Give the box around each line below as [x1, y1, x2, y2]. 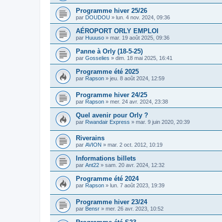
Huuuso [85, 35, 104, 41]
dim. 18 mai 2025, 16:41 [115, 55, 172, 61]
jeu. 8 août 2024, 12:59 [110, 75, 165, 81]
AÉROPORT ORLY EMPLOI [76, 27, 159, 35]
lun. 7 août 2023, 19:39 [110, 182, 165, 189]
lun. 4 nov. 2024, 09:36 [116, 14, 170, 20]
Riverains [76, 134, 105, 142]
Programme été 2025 [76, 68, 139, 75]
